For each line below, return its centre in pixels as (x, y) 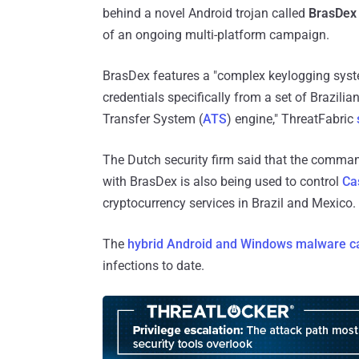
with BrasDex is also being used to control (222, 182)
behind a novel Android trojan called (206, 14)
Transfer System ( (153, 119)
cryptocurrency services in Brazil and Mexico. (229, 204)
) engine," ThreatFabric (292, 119)
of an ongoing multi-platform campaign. (216, 35)
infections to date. (153, 266)
